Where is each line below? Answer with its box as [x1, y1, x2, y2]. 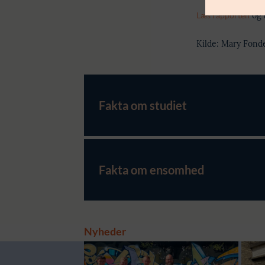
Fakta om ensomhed [99, 163, 204, 177]
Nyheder [84, 224, 126, 238]
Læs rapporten [196, 10, 250, 20]
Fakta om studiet [99, 98, 187, 112]
